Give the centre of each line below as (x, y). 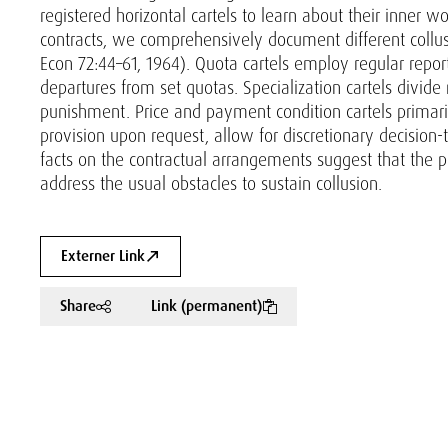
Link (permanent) (206, 306)
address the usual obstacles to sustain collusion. (211, 183)
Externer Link (103, 256)
